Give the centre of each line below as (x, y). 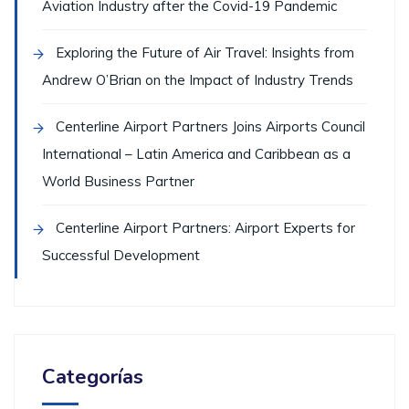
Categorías (93, 378)
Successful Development (121, 256)
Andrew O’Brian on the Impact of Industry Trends (198, 80)
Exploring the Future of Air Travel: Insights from (205, 53)
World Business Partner (118, 182)
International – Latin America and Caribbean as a (196, 154)
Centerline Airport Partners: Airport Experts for (205, 228)
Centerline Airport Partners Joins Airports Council (210, 127)
